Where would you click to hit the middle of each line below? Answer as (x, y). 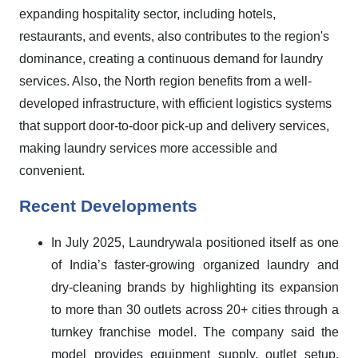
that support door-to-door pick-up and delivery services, (174, 126)
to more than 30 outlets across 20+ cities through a (195, 310)
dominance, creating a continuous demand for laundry (171, 59)
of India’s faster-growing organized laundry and (195, 265)
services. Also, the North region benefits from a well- (165, 81)
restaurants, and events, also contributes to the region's (174, 36)
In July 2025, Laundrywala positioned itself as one (195, 243)
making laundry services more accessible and (148, 148)
